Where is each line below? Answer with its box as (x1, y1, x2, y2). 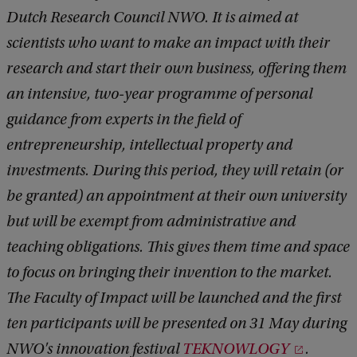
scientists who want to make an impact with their (6, 34, 330, 53)
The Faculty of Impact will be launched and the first (6, 289, 341, 308)
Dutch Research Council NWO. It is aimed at (6, 9, 298, 27)
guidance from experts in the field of (6, 111, 241, 129)
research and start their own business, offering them (6, 60, 347, 78)
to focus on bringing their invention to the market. (6, 264, 332, 282)
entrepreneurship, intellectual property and (6, 136, 292, 155)
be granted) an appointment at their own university (6, 187, 347, 206)
